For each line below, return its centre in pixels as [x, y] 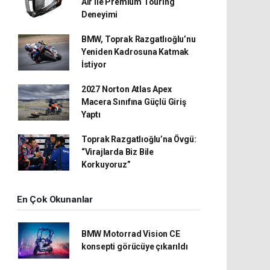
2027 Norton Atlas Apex [126, 89]
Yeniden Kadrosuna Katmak [135, 52]
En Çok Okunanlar [55, 199]
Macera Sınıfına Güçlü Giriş [133, 102]
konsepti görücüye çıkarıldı [135, 246]
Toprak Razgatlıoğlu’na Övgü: [139, 139]
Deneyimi [99, 14]
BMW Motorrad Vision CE [130, 234]
